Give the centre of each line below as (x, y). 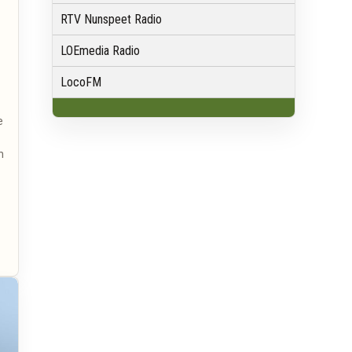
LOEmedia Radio (100, 51)
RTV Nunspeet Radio (111, 20)
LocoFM (81, 82)
